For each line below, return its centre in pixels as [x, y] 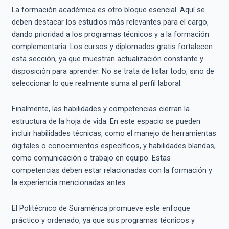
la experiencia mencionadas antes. [69, 182]
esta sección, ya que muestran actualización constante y [107, 59]
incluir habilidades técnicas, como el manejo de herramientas [114, 133]
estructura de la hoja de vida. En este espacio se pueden [106, 121]
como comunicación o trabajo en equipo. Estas [91, 158]
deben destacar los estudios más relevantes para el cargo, [110, 22]
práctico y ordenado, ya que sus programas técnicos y [103, 220]
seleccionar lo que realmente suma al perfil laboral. [97, 84]
